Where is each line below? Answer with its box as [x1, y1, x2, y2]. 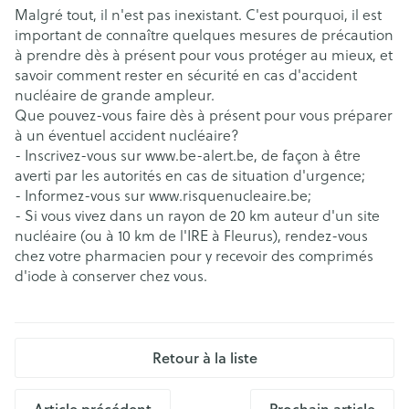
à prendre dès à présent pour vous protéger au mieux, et [15, 45, 393, 65]
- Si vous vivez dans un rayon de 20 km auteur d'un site [15, 205, 380, 225]
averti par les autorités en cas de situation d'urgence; [15, 165, 365, 185]
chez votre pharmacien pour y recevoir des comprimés [15, 246, 373, 266]
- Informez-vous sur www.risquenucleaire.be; [15, 185, 311, 205]
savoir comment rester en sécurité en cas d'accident [15, 65, 357, 85]
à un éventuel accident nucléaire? [15, 125, 239, 145]
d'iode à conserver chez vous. [15, 266, 207, 286]
